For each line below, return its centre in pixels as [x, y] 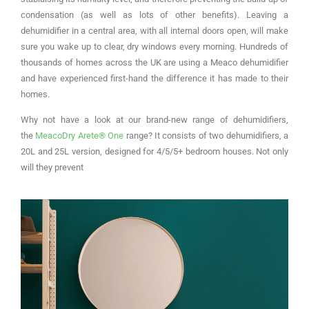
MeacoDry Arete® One [80, 136]
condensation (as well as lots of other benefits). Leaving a [154, 14]
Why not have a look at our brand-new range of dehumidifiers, [154, 120]
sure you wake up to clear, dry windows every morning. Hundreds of [154, 46]
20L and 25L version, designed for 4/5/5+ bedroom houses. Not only [154, 152]
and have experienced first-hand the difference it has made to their [154, 78]
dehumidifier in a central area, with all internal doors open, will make [154, 30]
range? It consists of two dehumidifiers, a [206, 136]
